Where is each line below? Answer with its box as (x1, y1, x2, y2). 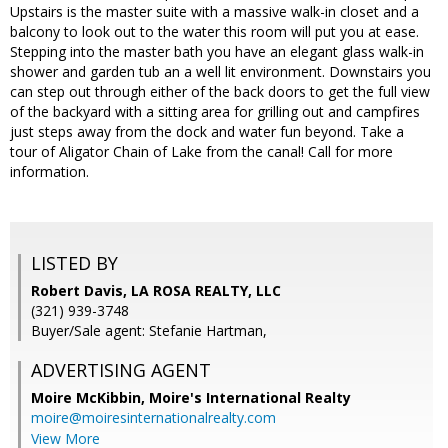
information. (10, 162, 89, 182)
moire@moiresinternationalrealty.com (31, 408, 276, 428)
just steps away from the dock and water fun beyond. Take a (10, 122, 404, 142)
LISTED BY (31, 251, 118, 276)
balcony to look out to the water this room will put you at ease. (10, 22, 419, 42)
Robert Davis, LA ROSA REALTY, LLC (31, 281, 281, 301)
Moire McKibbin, (31, 388, 149, 408)
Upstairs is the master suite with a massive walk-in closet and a (10, 2, 419, 22)
